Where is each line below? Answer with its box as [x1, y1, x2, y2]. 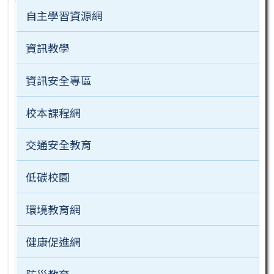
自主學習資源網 [25, 7, 103, 23]
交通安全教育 [25, 136, 92, 153]
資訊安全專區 [25, 72, 92, 88]
